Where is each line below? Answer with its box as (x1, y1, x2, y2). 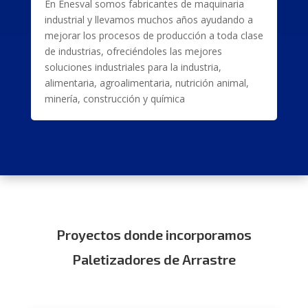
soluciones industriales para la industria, (44, 60, 221, 74)
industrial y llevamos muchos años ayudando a (44, 13, 253, 26)
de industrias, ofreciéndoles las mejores (44, 45, 222, 58)
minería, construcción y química (44, 92, 185, 105)
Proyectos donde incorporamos (56, 226, 252, 243)
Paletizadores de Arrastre (71, 251, 236, 267)
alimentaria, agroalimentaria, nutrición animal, (44, 76, 249, 89)
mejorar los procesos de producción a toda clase (44, 29, 263, 42)
